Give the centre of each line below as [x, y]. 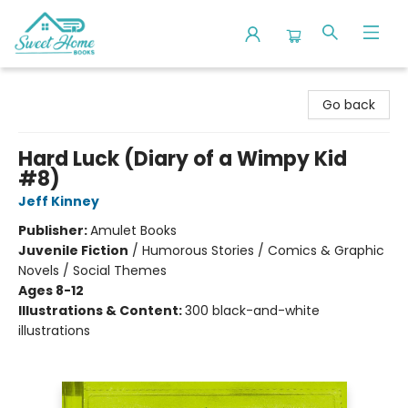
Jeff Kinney [59, 201]
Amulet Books [133, 230]
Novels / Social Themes [92, 270]
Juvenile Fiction [73, 250]
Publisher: [54, 230]
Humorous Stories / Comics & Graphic [263, 250]
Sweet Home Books [74, 85]
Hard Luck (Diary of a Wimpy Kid [183, 159]
